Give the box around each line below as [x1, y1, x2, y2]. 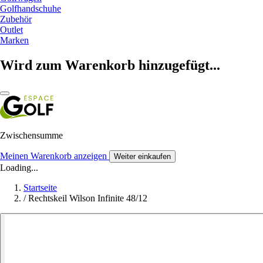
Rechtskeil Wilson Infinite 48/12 [28, 193, 147, 203]
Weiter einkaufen [114, 151, 171, 161]
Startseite [23, 182, 57, 193]
